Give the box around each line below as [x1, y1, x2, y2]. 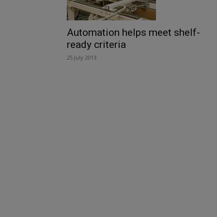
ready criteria [67, 39, 126, 51]
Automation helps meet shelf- [67, 27, 200, 39]
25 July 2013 [67, 54, 96, 62]
